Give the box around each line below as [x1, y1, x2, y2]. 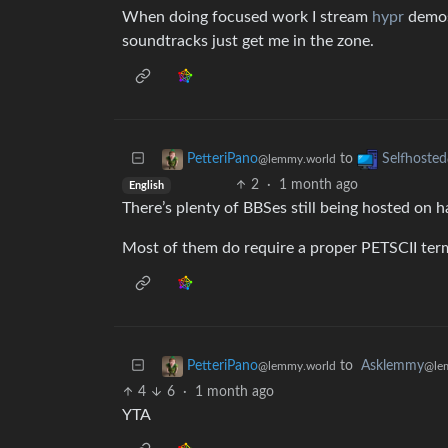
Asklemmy [361, 359, 424, 373]
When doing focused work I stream [122, 9, 372, 25]
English [128, 180, 164, 191]
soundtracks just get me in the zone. [122, 33, 374, 49]
